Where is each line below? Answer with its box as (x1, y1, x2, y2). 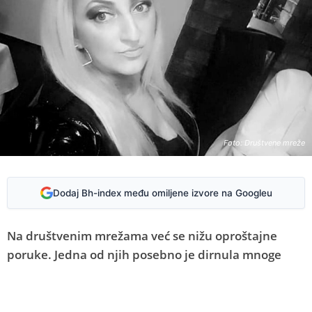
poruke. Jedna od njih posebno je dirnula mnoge (7, 247, 281, 263)
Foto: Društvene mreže (224, 138, 305, 148)
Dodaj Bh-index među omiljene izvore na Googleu (52, 187, 272, 198)
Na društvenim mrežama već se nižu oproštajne (7, 228, 277, 244)
